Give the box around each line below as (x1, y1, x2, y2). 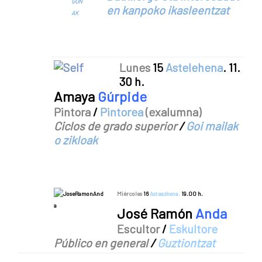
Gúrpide (98, 88, 147, 105)
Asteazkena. (150, 190, 180, 198)
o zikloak (54, 133, 98, 147)
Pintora (54, 105, 91, 119)
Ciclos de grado (54, 119, 132, 133)
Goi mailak (186, 119, 238, 133)
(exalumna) (146, 105, 201, 119)
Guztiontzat (157, 236, 215, 250)
